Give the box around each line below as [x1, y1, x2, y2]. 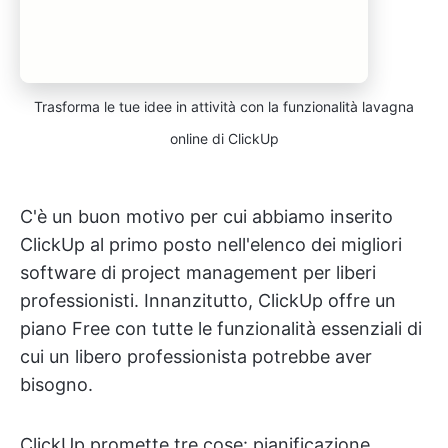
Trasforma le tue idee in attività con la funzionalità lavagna [34, 98, 414, 116]
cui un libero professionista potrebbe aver [20, 346, 372, 368]
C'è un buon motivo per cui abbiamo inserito [20, 206, 393, 228]
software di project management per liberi [20, 262, 376, 284]
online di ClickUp [169, 130, 279, 148]
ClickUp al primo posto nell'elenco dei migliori [20, 234, 402, 256]
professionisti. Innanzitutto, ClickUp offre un [20, 290, 396, 312]
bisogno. [20, 374, 93, 396]
